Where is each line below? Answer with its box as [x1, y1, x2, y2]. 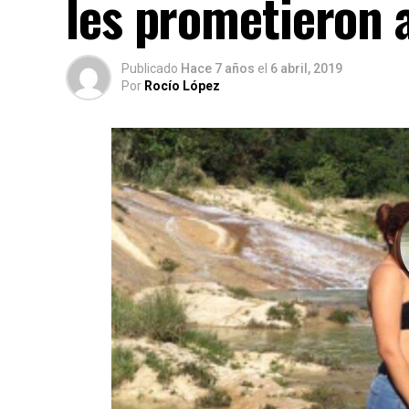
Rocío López [144, 79, 220, 93]
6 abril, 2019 [270, 61, 342, 76]
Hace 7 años [181, 61, 255, 76]
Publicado [121, 61, 178, 76]
